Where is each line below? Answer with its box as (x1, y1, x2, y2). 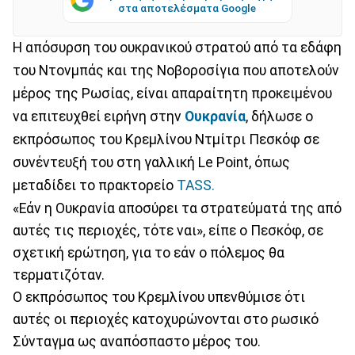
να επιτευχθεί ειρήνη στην (13, 108, 185, 124)
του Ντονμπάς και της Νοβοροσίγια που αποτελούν (13, 62, 339, 78)
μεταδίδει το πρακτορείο (13, 177, 177, 193)
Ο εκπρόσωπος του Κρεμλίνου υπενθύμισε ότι (13, 288, 305, 305)
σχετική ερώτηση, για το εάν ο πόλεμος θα (13, 244, 284, 261)
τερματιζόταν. (13, 266, 105, 283)
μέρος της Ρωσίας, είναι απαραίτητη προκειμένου (13, 85, 332, 101)
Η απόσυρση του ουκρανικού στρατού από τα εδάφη (13, 39, 342, 55)
